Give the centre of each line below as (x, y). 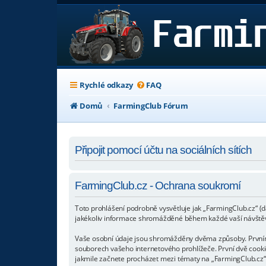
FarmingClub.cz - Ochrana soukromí (158, 186)
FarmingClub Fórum (151, 106)
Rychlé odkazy (106, 85)
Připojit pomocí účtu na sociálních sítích (163, 150)
